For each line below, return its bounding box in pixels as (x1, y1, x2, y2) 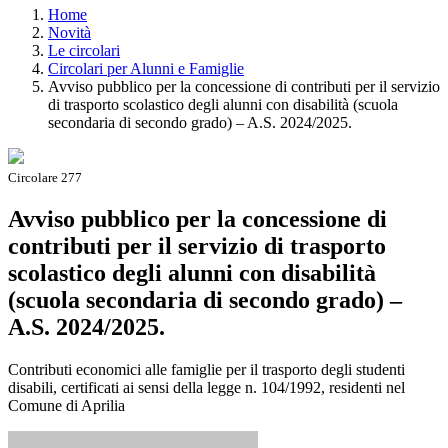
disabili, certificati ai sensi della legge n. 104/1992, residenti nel (8, 378, 405, 396)
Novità (48, 23, 91, 41)
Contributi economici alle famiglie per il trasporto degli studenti (8, 360, 405, 378)
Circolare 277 (8, 169, 82, 185)
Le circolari (48, 41, 120, 59)
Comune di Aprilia (8, 396, 125, 414)
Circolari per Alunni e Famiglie (48, 59, 244, 77)
